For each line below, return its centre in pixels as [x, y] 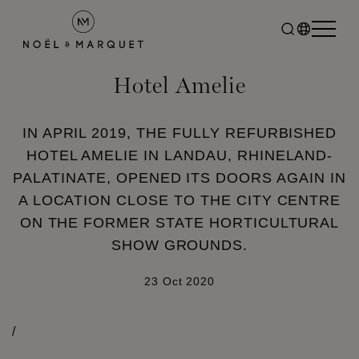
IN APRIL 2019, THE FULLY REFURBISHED [179, 133]
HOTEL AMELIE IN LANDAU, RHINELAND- [179, 155]
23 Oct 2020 [179, 281]
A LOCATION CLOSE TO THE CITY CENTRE [179, 200]
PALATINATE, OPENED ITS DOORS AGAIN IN [179, 178]
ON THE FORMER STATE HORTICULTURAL [179, 223]
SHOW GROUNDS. [179, 245]
